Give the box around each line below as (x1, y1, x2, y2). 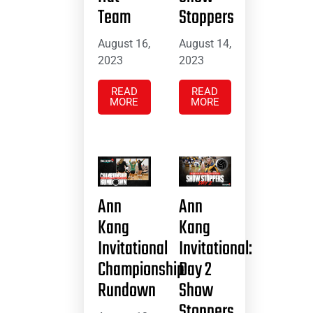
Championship (98, 254, 184, 285)
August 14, (178, 37, 231, 51)
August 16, (98, 37, 150, 51)
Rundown (98, 275, 156, 306)
